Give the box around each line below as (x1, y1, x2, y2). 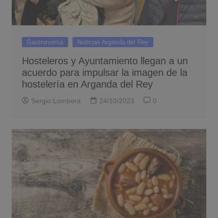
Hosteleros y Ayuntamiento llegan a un (21, 55, 188, 67)
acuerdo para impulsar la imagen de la (21, 67, 187, 78)
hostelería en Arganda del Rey (21, 79, 153, 90)
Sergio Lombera (31, 97, 81, 105)
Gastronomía (26, 38, 63, 46)
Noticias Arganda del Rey (77, 38, 148, 46)
